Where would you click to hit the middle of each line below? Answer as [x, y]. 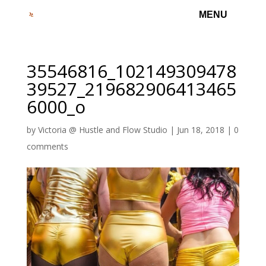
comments [47, 146]
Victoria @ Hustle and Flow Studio [102, 130]
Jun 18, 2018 [200, 130]
